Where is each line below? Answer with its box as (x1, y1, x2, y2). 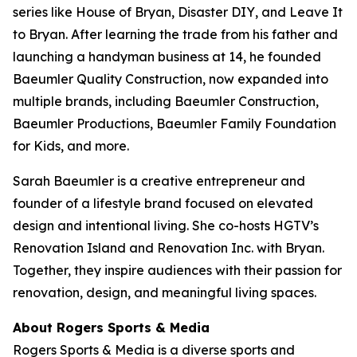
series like (13, 3, 76, 20)
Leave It (289, 3, 343, 20)
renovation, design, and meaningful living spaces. (13, 284, 316, 300)
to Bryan (13, 25, 65, 42)
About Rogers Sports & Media (13, 319, 210, 335)
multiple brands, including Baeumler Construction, (13, 92, 319, 109)
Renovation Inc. (157, 239, 253, 256)
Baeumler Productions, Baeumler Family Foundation (13, 115, 336, 131)
